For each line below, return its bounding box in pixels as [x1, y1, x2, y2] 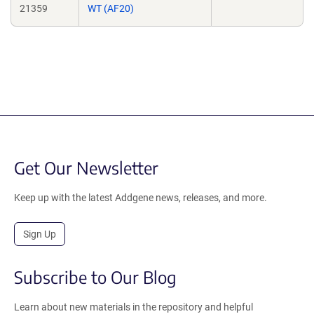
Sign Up [23, 228, 56, 240]
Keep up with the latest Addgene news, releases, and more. [14, 192, 267, 203]
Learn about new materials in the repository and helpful [14, 301, 253, 313]
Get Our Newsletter [14, 157, 158, 178]
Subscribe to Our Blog [14, 266, 177, 287]
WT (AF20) [88, 3, 134, 14]
